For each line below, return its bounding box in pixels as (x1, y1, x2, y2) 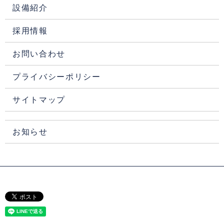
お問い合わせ (12, 49, 66, 58)
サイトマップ (12, 95, 66, 104)
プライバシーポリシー (12, 72, 101, 81)
